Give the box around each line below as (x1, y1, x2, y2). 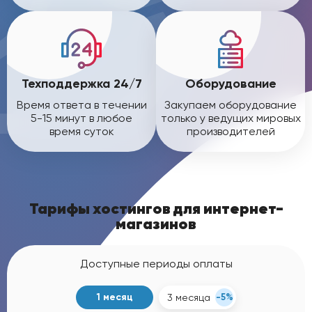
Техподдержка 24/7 (21, 76, 142, 91)
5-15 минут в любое (31, 111, 132, 125)
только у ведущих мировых (160, 111, 301, 125)
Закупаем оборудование (164, 98, 297, 111)
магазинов (116, 214, 196, 233)
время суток (49, 125, 114, 138)
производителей (186, 125, 275, 138)
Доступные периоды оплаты (79, 257, 233, 270)
